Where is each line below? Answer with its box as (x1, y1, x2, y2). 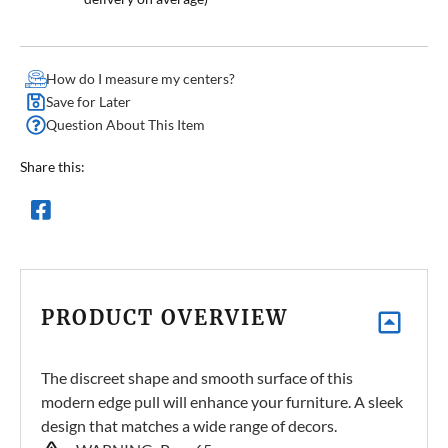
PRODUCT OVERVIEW (41, 305, 288, 331)
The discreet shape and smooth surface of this (41, 368, 353, 388)
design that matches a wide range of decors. (41, 416, 337, 436)
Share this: (20, 158, 85, 176)
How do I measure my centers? (46, 70, 235, 88)
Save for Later (46, 93, 131, 111)
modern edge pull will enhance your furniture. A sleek (41, 392, 403, 412)
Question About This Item (46, 116, 205, 134)
